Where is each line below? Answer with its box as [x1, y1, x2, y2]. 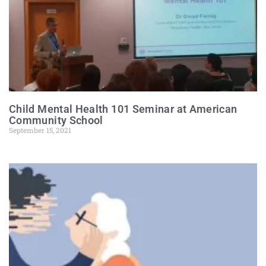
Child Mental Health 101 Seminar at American [9, 103, 237, 115]
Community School [9, 114, 103, 126]
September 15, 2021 [9, 125, 71, 135]
